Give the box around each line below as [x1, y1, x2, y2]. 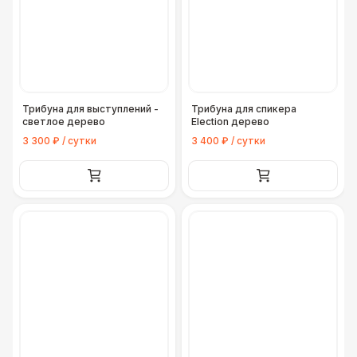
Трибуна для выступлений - [22, 103, 159, 115]
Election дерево [191, 116, 269, 127]
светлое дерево [22, 116, 105, 127]
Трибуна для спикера [191, 103, 296, 115]
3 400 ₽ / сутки [191, 135, 265, 147]
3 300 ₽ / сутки [22, 135, 96, 147]
